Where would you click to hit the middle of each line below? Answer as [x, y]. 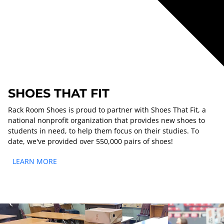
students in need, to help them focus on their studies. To [103, 130]
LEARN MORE [35, 161]
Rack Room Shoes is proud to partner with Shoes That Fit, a [107, 109]
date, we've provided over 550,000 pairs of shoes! [90, 141]
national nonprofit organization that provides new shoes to [106, 120]
